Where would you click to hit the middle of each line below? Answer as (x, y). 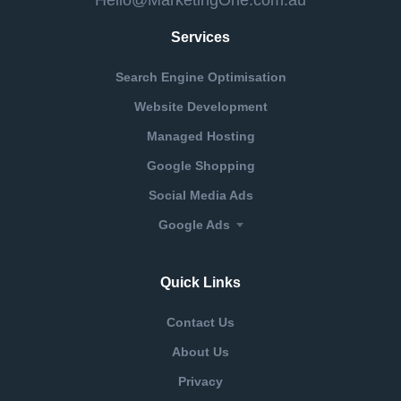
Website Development (200, 106)
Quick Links (200, 282)
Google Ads (194, 224)
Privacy (200, 381)
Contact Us (200, 322)
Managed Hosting (200, 136)
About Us (200, 351)
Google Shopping (200, 165)
